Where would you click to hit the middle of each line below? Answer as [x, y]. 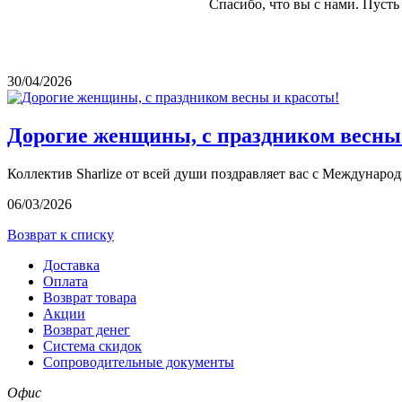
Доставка [71, 265]
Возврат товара [90, 297]
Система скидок [92, 346]
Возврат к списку [61, 235]
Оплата [66, 281]
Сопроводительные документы [139, 362]
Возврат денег [87, 330]
